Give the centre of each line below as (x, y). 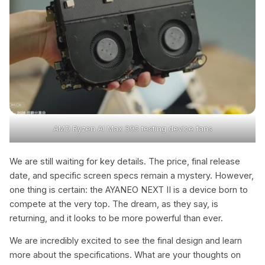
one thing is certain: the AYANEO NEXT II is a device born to (129, 189)
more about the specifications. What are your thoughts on (125, 255)
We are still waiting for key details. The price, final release (125, 161)
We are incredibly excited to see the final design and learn (126, 241)
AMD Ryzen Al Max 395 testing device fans (132, 128)
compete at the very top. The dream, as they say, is (114, 203)
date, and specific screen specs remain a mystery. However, (132, 175)
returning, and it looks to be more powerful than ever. (116, 218)
